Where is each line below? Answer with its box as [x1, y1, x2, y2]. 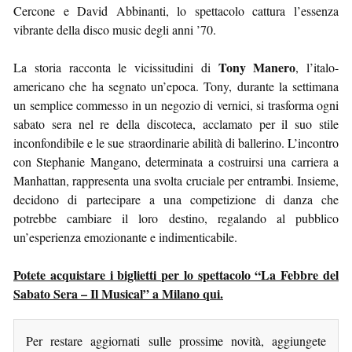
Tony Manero [218, 57, 296, 76]
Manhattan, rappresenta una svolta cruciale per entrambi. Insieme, [13, 171, 339, 189]
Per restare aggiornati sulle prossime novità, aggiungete [26, 332, 326, 349]
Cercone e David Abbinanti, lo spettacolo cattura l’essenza [13, 2, 339, 19]
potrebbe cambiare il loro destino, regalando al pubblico [13, 209, 339, 226]
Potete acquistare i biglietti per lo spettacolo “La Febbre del [13, 265, 339, 284]
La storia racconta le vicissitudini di [13, 58, 218, 75]
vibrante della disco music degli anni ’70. [13, 20, 216, 38]
